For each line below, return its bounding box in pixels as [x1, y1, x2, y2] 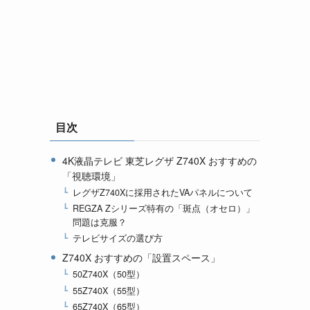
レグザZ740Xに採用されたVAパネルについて [73, 186, 253, 199]
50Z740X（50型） [73, 268, 145, 281]
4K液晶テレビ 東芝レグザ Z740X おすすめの [62, 153, 257, 167]
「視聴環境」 [62, 168, 120, 183]
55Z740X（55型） [73, 284, 145, 297]
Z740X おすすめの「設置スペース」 [62, 250, 220, 265]
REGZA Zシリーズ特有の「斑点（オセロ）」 [73, 202, 255, 215]
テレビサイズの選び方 [73, 232, 163, 245]
